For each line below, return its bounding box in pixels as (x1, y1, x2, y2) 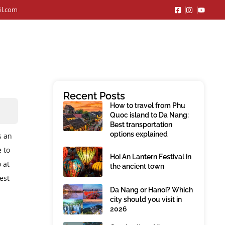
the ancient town (110, 162, 164, 170)
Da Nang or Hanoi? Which (110, 185, 193, 194)
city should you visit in (110, 195, 182, 203)
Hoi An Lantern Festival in (110, 153, 191, 161)
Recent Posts (63, 90, 125, 102)
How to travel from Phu (110, 101, 185, 109)
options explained (110, 130, 168, 138)
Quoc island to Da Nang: (110, 111, 189, 119)
